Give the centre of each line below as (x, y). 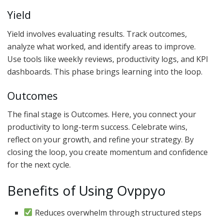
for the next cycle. (39, 165)
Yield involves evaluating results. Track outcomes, (97, 34)
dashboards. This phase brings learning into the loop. (105, 72)
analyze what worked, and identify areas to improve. (101, 47)
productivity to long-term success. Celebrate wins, (97, 127)
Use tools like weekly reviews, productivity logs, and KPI (108, 59)
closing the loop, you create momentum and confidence (108, 152)
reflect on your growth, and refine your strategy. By (101, 140)
